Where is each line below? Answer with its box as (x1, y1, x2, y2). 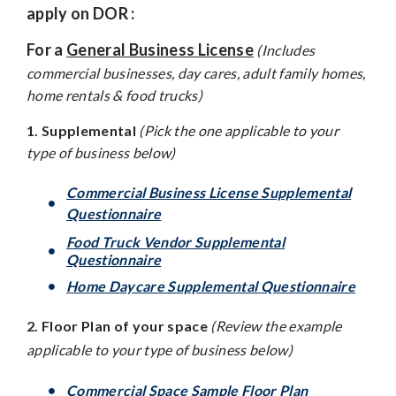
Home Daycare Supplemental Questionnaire (66, 277, 355, 294)
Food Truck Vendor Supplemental (66, 232, 285, 250)
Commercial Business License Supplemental (66, 183, 352, 201)
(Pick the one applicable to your (139, 121, 339, 139)
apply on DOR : (27, 3, 135, 23)
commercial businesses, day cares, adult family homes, (27, 64, 366, 81)
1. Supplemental (27, 121, 140, 139)
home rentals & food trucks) (27, 86, 202, 103)
